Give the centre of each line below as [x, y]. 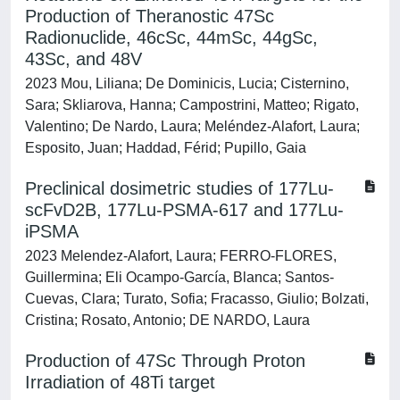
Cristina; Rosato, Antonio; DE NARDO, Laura [167, 320]
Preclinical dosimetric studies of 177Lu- [179, 188]
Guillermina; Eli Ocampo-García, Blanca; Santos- [179, 277]
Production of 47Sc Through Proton [165, 361]
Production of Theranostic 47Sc [150, 16]
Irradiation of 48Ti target [120, 382]
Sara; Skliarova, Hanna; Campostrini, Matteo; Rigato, [192, 105]
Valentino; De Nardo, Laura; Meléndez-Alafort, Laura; [192, 126]
